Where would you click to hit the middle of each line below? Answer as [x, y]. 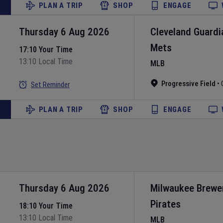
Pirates [166, 204]
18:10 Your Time [46, 206]
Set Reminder [50, 85]
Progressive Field [188, 84]
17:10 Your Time [46, 50]
